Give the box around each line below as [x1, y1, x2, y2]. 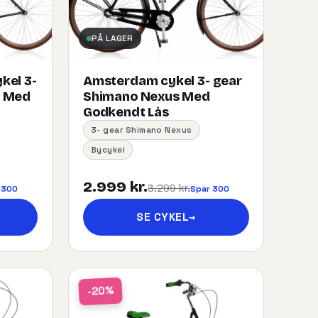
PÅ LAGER [92, 33, 133, 43]
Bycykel [91, 145, 126, 155]
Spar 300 [190, 183, 229, 194]
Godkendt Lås [83, 104, 169, 120]
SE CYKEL [136, 210, 190, 224]
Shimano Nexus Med [83, 89, 210, 104]
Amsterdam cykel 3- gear [83, 73, 242, 89]
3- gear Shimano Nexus [91, 125, 192, 135]
